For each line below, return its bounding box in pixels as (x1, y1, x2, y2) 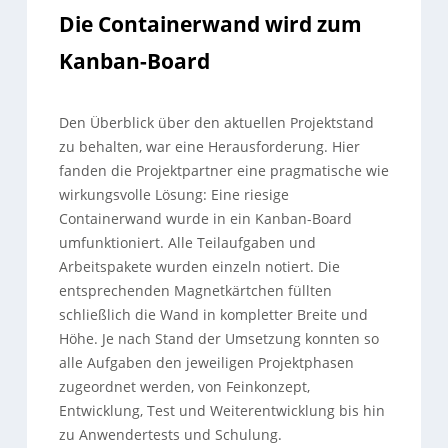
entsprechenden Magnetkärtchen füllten (58, 281, 332, 300)
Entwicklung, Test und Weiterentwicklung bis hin (58, 401, 385, 420)
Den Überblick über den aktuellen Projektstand (58, 113, 374, 132)
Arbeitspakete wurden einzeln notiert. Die (58, 257, 340, 276)
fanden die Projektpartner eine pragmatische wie (58, 161, 389, 180)
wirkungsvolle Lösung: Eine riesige (58, 185, 289, 204)
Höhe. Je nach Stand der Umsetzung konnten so (58, 329, 379, 348)
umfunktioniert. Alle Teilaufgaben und (58, 233, 316, 252)
